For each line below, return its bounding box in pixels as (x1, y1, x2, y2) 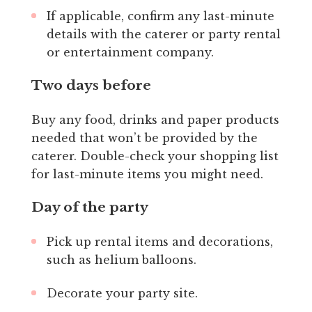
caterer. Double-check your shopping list (31, 148, 279, 163)
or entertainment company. (46, 45, 214, 59)
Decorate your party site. (46, 286, 198, 300)
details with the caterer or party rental (46, 26, 281, 41)
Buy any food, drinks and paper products (31, 112, 279, 127)
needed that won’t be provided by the (31, 130, 258, 145)
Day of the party (31, 198, 148, 215)
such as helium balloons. (46, 252, 196, 267)
